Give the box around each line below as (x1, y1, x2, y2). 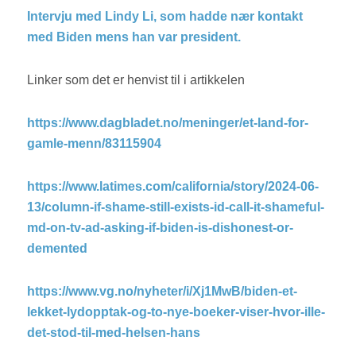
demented (27, 242, 88, 256)
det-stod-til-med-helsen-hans (27, 326, 201, 340)
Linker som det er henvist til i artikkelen (27, 73, 249, 87)
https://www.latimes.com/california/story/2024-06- (27, 180, 319, 194)
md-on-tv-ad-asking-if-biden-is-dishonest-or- (27, 221, 294, 235)
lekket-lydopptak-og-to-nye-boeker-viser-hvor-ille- (27, 305, 326, 319)
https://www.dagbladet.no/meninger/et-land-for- (27, 116, 309, 130)
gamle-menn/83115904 (27, 137, 162, 151)
